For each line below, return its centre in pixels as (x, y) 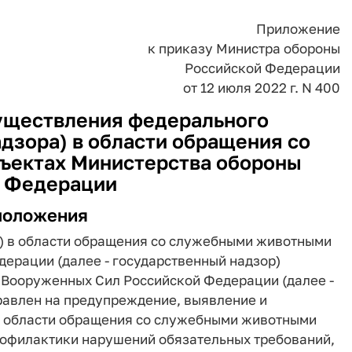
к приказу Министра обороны (244, 48)
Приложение (298, 29)
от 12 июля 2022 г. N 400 (262, 88)
